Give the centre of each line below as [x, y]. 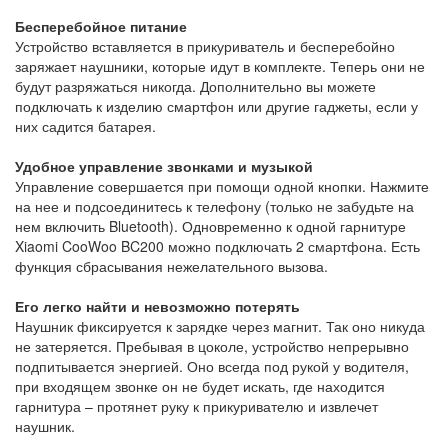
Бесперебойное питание [101, 25]
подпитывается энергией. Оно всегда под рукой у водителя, [212, 365]
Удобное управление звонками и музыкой [164, 165]
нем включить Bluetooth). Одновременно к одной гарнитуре [210, 225]
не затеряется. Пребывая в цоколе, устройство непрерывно [212, 345]
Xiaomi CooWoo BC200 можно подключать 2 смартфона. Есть [217, 245]
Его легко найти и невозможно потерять [157, 305]
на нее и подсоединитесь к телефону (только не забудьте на [214, 205]
